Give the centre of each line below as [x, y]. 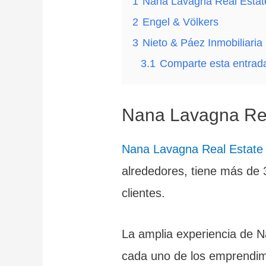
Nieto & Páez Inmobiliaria [203, 42]
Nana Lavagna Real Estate [193, 149]
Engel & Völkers [181, 22]
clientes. [144, 193]
